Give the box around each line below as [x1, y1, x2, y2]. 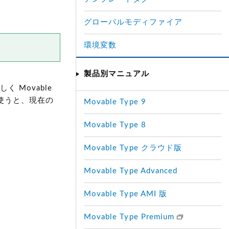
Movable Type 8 [84, 121, 146, 129]
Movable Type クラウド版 [84, 144, 182, 152]
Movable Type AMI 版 [84, 190, 167, 198]
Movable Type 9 [84, 98, 146, 106]
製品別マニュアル [84, 70, 150, 78]
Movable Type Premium [84, 213, 177, 221]
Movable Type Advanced [84, 167, 178, 175]
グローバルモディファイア [84, 18, 182, 26]
